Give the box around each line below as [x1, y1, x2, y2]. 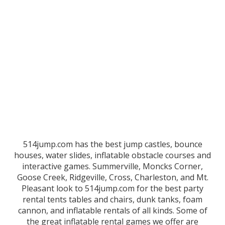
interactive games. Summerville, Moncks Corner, [22, 161, 203, 172]
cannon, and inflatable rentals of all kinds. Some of [18, 205, 207, 216]
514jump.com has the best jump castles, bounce [23, 139, 202, 150]
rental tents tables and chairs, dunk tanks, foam [23, 194, 202, 205]
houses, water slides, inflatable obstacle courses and [14, 150, 211, 161]
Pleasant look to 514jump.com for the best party [22, 183, 203, 194]
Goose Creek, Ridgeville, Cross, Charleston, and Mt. [17, 172, 208, 183]
